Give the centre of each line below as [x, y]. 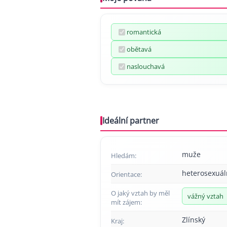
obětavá [139, 49]
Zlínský [194, 220]
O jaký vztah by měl [140, 193]
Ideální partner [131, 121]
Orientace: [126, 174]
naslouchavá [146, 66]
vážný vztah [205, 196]
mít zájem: [126, 202]
